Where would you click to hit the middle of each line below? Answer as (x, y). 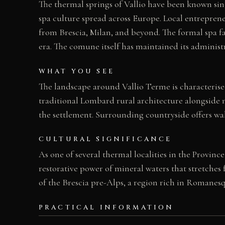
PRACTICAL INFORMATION (106, 208)
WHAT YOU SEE (77, 71)
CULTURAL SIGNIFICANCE (105, 139)
